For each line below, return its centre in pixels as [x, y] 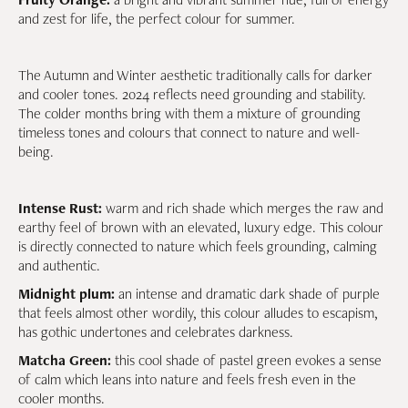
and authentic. [59, 265]
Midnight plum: [66, 294]
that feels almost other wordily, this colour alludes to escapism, [198, 313]
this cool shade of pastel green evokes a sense [246, 360]
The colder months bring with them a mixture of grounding [189, 113]
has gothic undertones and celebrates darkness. [156, 332]
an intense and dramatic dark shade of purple [247, 294]
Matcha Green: [65, 360]
